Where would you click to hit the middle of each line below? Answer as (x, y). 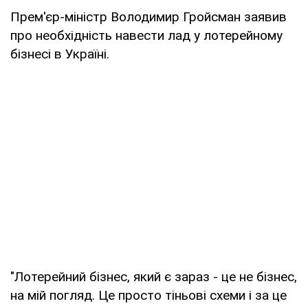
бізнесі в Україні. (60, 54)
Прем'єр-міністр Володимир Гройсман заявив (148, 16)
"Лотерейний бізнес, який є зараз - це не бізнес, (154, 276)
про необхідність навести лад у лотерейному (146, 35)
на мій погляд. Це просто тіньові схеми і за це (148, 295)
